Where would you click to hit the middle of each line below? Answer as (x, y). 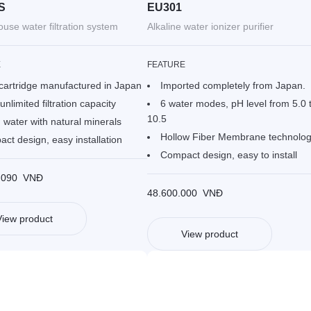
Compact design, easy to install (228, 155)
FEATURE (166, 65)
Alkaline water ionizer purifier (210, 27)
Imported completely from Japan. (233, 86)
